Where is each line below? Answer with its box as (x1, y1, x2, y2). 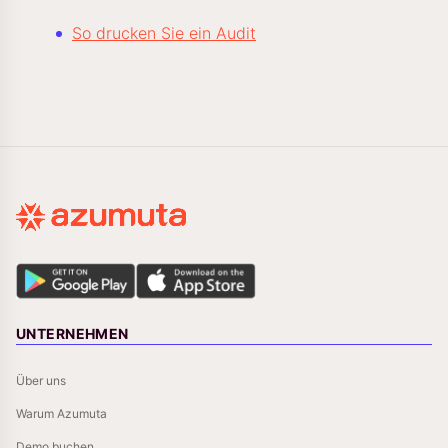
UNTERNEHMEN (16, 325, 129, 342)
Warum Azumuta (16, 406, 107, 421)
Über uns (16, 373, 66, 388)
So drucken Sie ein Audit (72, 23, 256, 43)
